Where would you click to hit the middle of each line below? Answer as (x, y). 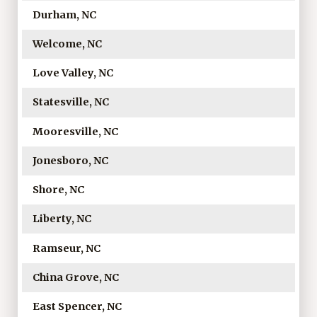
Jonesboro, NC (70, 160)
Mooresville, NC (75, 131)
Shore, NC (58, 190)
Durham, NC (64, 15)
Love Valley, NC (73, 73)
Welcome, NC (67, 44)
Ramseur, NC (66, 248)
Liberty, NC (62, 219)
